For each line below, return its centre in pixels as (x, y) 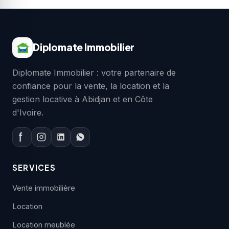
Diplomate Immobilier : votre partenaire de (94, 72)
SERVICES (34, 167)
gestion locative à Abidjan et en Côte (83, 99)
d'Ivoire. (28, 112)
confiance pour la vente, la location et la (91, 86)
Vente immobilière (44, 188)
